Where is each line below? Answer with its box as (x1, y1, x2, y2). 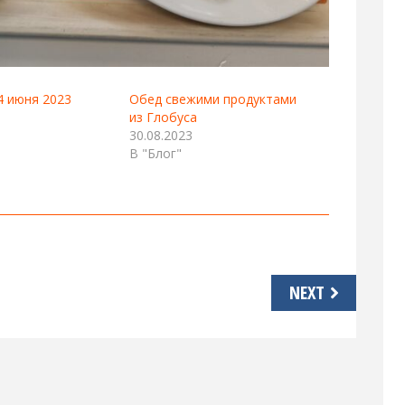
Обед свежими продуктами (129, 89, 297, 108)
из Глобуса (129, 108, 197, 126)
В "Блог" (129, 144, 182, 162)
